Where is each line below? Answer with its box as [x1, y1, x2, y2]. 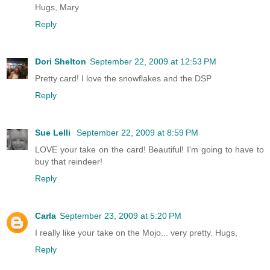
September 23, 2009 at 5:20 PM [60, 211, 181, 221]
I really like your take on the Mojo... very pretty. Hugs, [35, 228, 237, 238]
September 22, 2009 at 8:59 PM [77, 128, 198, 138]
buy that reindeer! [35, 157, 102, 167]
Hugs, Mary [35, 2, 79, 13]
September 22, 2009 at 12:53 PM [90, 57, 216, 67]
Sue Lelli [35, 128, 73, 138]
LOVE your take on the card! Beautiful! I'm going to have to [35, 145, 264, 155]
